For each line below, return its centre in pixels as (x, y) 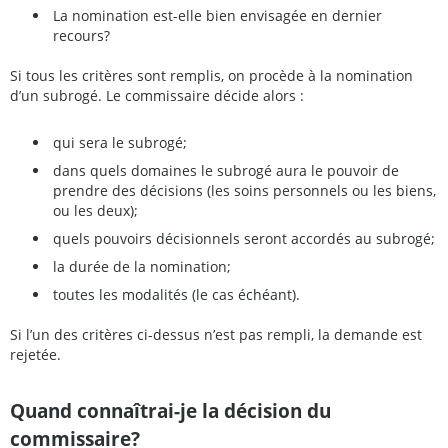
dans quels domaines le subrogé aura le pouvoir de (226, 170)
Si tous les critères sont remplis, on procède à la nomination (211, 76)
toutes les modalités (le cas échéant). (176, 294)
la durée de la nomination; (142, 266)
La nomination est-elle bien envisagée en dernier (217, 15)
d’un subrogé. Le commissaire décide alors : (157, 96)
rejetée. (35, 355)
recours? (81, 35)
